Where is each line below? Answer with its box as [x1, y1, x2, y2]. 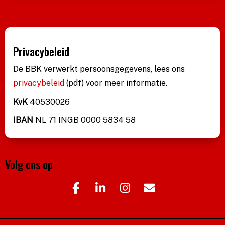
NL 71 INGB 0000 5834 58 [33, 115, 136, 125]
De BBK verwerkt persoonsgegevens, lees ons [13, 64, 185, 74]
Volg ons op [5, 156, 53, 172]
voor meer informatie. [86, 78, 167, 88]
